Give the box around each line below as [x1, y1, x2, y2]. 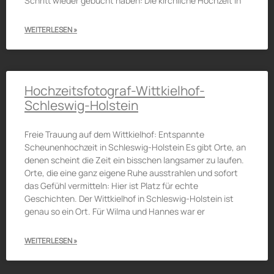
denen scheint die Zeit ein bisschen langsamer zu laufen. [24, 154, 244, 166]
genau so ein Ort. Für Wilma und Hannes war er [24, 206, 205, 217]
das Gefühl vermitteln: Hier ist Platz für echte [24, 180, 198, 191]
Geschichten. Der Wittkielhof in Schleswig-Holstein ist [24, 193, 234, 204]
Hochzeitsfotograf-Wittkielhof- [24, 82, 205, 99]
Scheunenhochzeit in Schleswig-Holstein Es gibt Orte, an [24, 141, 246, 153]
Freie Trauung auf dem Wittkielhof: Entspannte [24, 128, 204, 140]
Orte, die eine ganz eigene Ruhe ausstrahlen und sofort [24, 167, 238, 179]
